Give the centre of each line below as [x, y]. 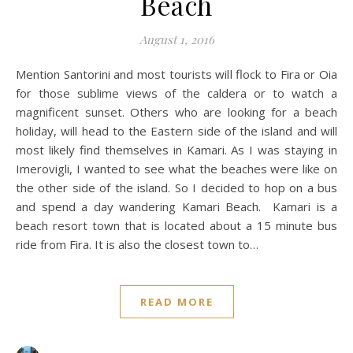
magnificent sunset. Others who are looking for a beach [176, 112]
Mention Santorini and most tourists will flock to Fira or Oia [21, 74]
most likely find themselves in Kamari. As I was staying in [176, 150]
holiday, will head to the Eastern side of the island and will [176, 131]
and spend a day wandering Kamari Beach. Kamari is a [176, 206]
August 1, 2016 [176, 39]
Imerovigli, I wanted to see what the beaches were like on [176, 169]
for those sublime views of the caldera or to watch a [176, 93]
